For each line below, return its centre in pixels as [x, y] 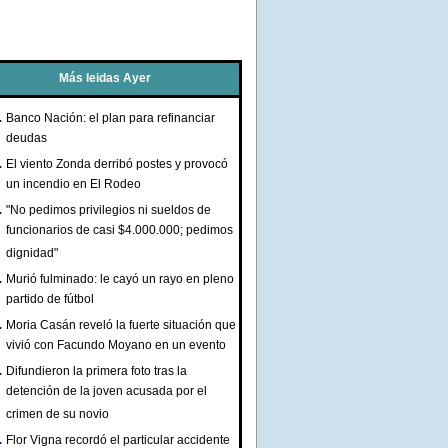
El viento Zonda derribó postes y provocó [117, 164]
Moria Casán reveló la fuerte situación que [121, 325]
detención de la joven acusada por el [106, 392]
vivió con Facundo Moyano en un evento [116, 346]
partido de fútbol [50, 300]
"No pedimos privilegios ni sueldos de [108, 210]
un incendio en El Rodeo [73, 185]
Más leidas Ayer [104, 78]
